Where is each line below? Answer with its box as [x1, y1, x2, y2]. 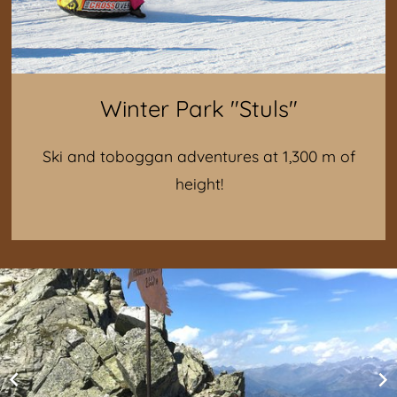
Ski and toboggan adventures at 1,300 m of [43, 146, 355, 167]
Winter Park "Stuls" [99, 94, 298, 123]
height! [175, 174, 223, 194]
